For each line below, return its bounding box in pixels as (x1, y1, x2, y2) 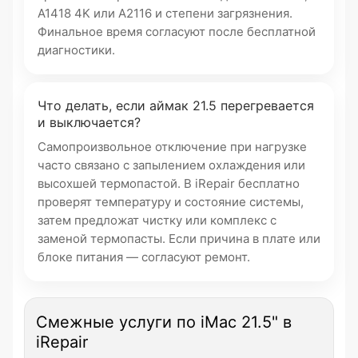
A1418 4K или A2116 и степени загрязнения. (38, 6, 292, 21)
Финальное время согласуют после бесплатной (38, 24, 316, 39)
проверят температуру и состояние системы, (38, 194, 304, 209)
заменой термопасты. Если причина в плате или (38, 231, 320, 246)
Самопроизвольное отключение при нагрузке (38, 139, 307, 154)
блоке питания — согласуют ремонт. (38, 249, 250, 265)
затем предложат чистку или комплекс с (38, 213, 276, 228)
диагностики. (38, 42, 115, 58)
